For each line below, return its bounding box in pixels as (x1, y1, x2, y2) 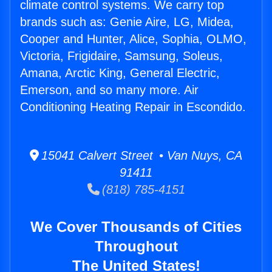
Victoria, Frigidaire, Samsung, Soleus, (20, 49, 223, 63)
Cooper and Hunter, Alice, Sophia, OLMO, (20, 32, 246, 46)
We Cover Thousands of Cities (30, 219, 242, 236)
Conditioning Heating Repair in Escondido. (20, 100, 246, 114)
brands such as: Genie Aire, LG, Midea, (20, 15, 234, 29)
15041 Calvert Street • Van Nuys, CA (39, 149, 242, 163)
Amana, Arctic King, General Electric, (20, 66, 220, 80)
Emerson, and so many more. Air (20, 83, 199, 97)
